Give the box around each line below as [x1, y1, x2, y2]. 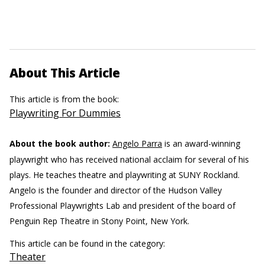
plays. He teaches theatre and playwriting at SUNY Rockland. [9, 169, 240, 180]
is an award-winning [162, 138, 240, 149]
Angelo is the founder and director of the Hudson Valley [9, 185, 222, 196]
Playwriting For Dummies [9, 106, 121, 119]
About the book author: [9, 138, 110, 149]
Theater [9, 250, 46, 263]
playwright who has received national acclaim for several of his [9, 154, 249, 165]
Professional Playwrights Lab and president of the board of [9, 200, 235, 211]
